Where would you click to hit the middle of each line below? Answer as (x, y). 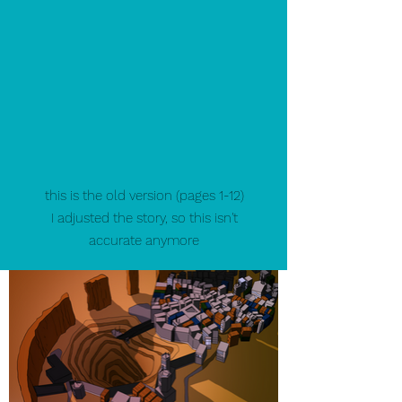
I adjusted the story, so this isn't (144, 218)
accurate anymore (144, 240)
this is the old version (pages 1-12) (144, 196)
